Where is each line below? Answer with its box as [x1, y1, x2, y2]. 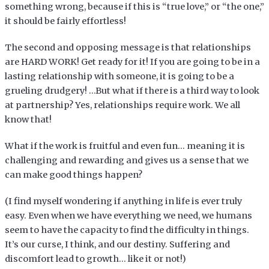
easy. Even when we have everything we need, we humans [4, 210, 252, 221]
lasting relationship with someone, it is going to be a [4, 70, 234, 82]
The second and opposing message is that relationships [4, 41, 251, 53]
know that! [4, 113, 52, 125]
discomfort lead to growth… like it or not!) [4, 253, 186, 264]
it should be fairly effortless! [4, 15, 126, 26]
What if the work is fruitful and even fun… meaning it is [4, 140, 245, 151]
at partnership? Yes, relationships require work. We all [4, 99, 240, 110]
